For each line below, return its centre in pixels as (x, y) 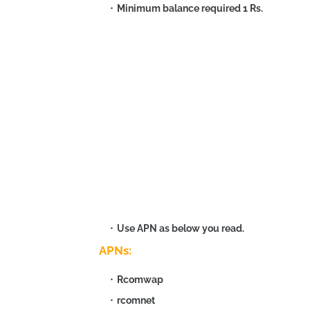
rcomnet (136, 300)
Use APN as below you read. (181, 228)
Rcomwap (140, 280)
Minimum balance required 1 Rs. (190, 8)
